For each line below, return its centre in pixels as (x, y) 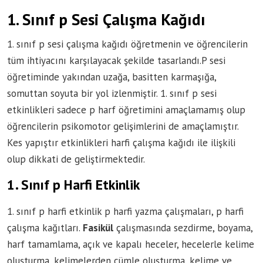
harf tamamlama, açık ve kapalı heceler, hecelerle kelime (131, 244)
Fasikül (98, 227)
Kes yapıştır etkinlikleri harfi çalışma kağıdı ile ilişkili (121, 142)
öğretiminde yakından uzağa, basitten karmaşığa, (112, 77)
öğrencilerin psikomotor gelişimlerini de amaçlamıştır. (123, 126)
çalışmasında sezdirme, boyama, (183, 227)
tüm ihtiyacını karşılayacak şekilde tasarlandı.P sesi (116, 60)
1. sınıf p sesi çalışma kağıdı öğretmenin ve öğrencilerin (127, 44)
